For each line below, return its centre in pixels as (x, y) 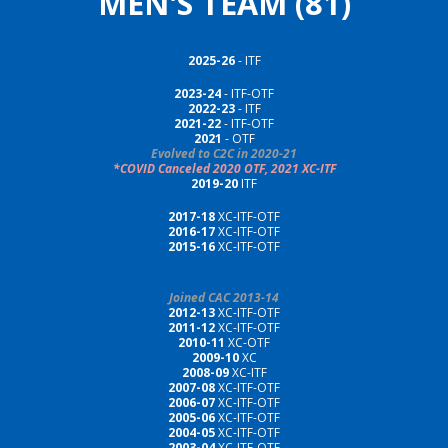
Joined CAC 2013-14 (224, 297)
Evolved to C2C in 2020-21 (224, 153)
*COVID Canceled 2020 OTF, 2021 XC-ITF (224, 168)
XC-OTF (247, 342)
